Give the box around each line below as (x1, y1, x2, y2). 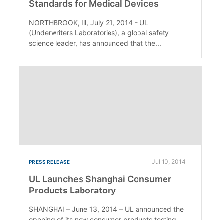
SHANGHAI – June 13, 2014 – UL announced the (28, 204, 184, 213)
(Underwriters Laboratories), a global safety (28, 28, 169, 37)
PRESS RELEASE (28, 158, 70, 165)
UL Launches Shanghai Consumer (28, 173, 171, 184)
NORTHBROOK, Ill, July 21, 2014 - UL (28, 18, 148, 27)
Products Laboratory (28, 185, 116, 195)
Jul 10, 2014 (151, 157, 186, 165)
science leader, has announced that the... (28, 38, 161, 47)
